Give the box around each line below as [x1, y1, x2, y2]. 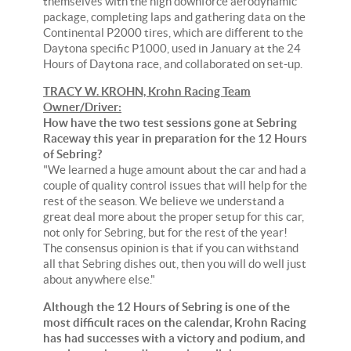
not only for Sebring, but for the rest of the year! [43, 226, 288, 240]
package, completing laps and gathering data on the [43, 10, 306, 24]
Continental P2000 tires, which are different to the [43, 26, 303, 40]
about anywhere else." [43, 273, 155, 287]
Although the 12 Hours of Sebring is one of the [43, 300, 290, 314]
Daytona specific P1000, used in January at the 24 [43, 42, 301, 56]
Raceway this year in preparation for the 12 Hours [43, 132, 307, 146]
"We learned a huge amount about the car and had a [43, 163, 306, 177]
